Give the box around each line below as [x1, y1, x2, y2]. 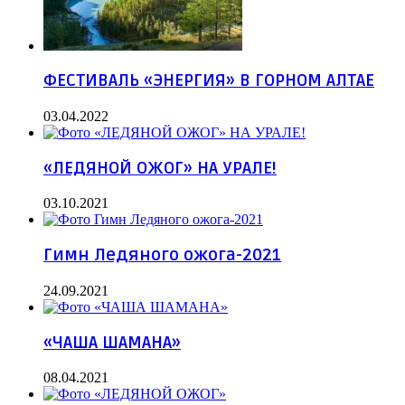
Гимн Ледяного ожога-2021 [43, 245, 281, 267]
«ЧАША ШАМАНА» [43, 332, 181, 353]
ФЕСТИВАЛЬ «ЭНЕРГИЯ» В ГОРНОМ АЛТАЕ [43, 71, 374, 92]
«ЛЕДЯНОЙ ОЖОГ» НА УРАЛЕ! [43, 157, 277, 179]
